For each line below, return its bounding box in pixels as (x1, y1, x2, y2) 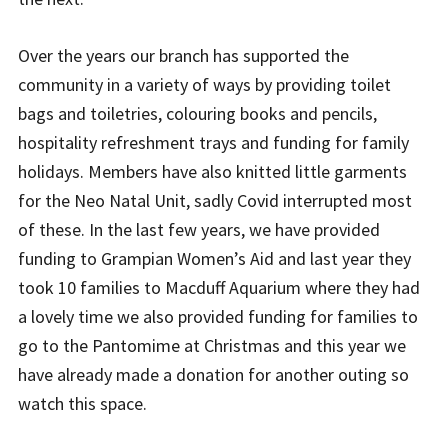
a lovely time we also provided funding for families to (18, 305, 418, 329)
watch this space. (18, 392, 147, 416)
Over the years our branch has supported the (18, 44, 349, 68)
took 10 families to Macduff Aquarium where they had (18, 276, 420, 300)
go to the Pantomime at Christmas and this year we (18, 334, 406, 358)
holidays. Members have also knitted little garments (18, 160, 407, 184)
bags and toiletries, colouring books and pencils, (18, 102, 377, 126)
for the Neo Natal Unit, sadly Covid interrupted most (18, 189, 412, 213)
